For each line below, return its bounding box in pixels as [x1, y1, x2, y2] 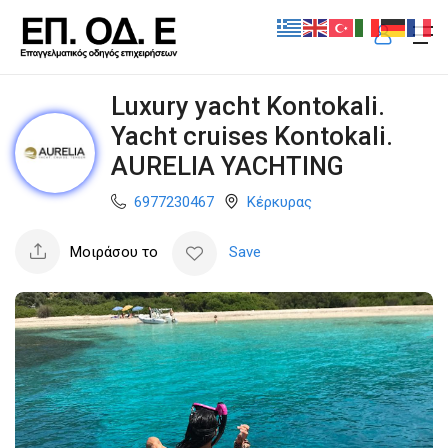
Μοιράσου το [70, 242, 158, 261]
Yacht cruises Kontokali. [111, 120, 393, 151]
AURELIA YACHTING [111, 150, 344, 181]
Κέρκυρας [247, 193, 312, 212]
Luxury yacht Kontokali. [111, 90, 385, 121]
